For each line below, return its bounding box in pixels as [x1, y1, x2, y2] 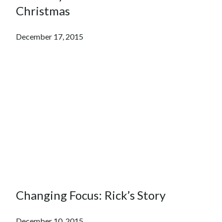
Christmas [16, 3, 70, 18]
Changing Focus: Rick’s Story [16, 187, 166, 202]
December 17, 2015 [16, 31, 83, 41]
